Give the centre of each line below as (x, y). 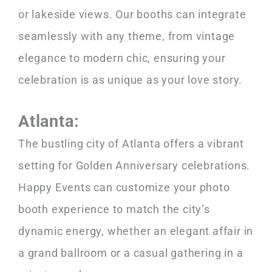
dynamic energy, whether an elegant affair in (136, 231)
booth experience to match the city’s (114, 209)
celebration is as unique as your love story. (131, 80)
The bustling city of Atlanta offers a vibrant (131, 143)
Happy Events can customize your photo (124, 187)
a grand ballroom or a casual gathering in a (131, 253)
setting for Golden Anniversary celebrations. (134, 165)
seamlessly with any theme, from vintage (127, 36)
